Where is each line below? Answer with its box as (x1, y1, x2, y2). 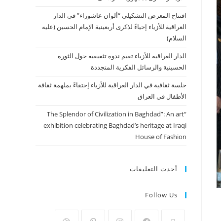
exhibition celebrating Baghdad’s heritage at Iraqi (43, 121, 186, 130)
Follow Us (145, 190, 178, 199)
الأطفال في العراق (138, 92, 186, 101)
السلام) (167, 34, 186, 42)
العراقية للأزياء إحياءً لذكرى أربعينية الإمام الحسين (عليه (42, 22, 186, 31)
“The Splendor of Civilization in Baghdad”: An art (47, 110, 184, 118)
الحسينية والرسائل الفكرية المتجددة (91, 63, 186, 72)
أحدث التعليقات (130, 164, 178, 173)
